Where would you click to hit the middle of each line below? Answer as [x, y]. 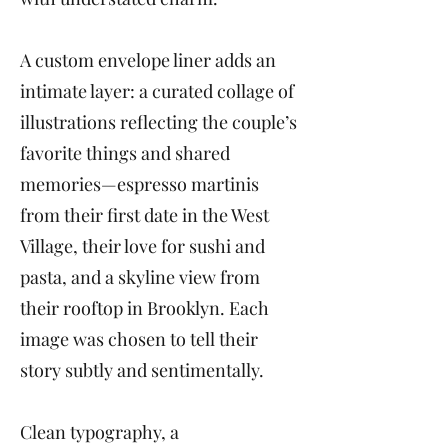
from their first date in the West [144, 215]
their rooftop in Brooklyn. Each [144, 308]
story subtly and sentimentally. [142, 370]
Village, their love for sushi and [142, 246]
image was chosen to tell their [139, 339]
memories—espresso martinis [139, 184]
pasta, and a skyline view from [140, 277]
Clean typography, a [99, 432]
